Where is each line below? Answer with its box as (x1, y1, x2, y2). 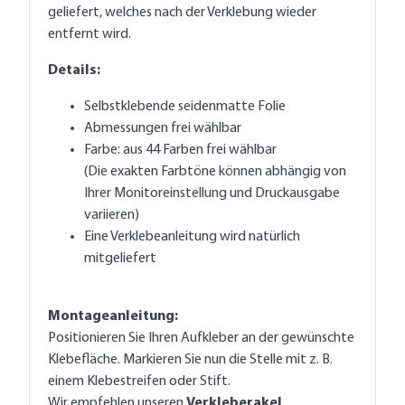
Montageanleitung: (48, 308, 178, 324)
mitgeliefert (84, 250, 156, 266)
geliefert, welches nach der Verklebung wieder (48, 5, 316, 20)
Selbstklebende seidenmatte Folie (84, 99, 286, 114)
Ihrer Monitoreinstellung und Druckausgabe (84, 185, 340, 201)
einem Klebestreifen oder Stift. (48, 373, 231, 389)
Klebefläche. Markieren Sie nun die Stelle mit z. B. (48, 352, 333, 367)
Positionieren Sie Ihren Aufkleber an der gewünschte (48, 330, 354, 345)
